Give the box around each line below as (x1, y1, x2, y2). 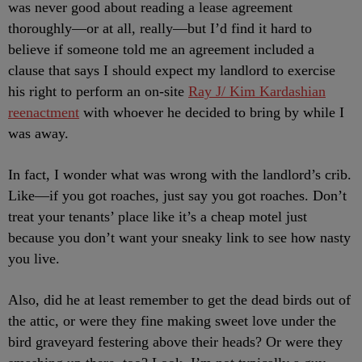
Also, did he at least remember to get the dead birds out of (8, 292, 351, 308)
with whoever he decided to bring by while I (79, 104, 344, 120)
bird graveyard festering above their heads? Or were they (8, 334, 343, 350)
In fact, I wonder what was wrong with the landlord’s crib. (8, 166, 351, 183)
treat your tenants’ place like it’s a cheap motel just (8, 208, 307, 225)
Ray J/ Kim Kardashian (188, 83, 326, 99)
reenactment (8, 104, 79, 120)
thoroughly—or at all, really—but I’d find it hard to (8, 20, 312, 36)
